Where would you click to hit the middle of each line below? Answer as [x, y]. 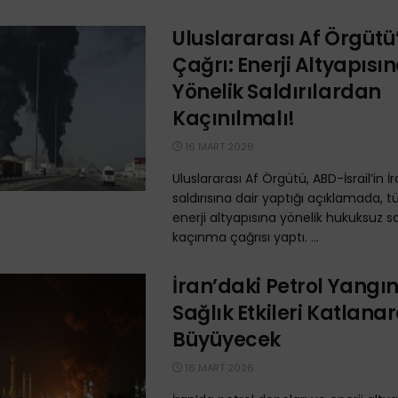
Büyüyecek [227, 340]
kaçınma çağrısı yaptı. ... [246, 237]
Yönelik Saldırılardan [277, 92]
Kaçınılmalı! [234, 119]
